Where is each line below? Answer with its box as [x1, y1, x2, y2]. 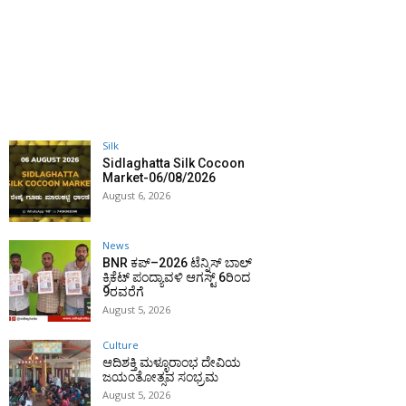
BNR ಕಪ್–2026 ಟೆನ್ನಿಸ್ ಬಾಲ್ [102, 256, 252, 271]
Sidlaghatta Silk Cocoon [102, 156, 245, 171]
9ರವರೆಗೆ [102, 285, 144, 300]
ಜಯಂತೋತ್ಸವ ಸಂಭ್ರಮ [102, 370, 218, 385]
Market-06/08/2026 [102, 170, 216, 186]
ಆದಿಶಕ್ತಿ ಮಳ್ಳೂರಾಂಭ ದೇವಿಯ [102, 355, 241, 371]
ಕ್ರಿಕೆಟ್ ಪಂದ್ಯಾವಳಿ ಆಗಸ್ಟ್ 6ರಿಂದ [102, 270, 250, 285]
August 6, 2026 [102, 188, 170, 203]
